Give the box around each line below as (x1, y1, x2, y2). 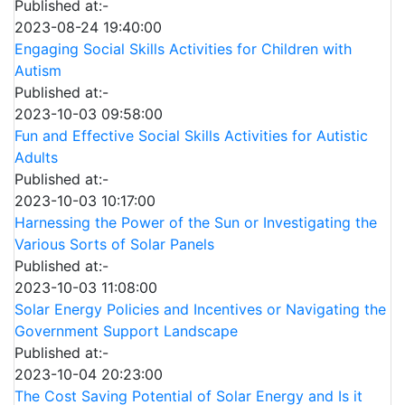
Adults (14, 148, 58, 167)
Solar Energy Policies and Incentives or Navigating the (14, 300, 386, 319)
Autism (14, 61, 61, 80)
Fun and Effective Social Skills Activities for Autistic (14, 127, 368, 146)
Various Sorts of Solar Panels (14, 235, 214, 254)
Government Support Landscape (14, 322, 238, 341)
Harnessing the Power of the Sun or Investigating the (14, 213, 377, 232)
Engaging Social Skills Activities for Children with (14, 40, 352, 59)
